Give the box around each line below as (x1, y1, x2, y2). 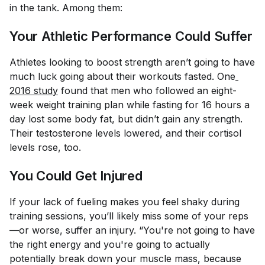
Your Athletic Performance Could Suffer (9, 28, 253, 44)
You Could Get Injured (9, 168, 143, 183)
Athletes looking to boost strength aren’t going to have (9, 56, 255, 68)
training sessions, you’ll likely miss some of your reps (9, 210, 248, 222)
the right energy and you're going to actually (9, 238, 210, 250)
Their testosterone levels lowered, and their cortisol (9, 127, 241, 139)
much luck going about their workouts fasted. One (9, 70, 235, 82)
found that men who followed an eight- (58, 85, 237, 96)
